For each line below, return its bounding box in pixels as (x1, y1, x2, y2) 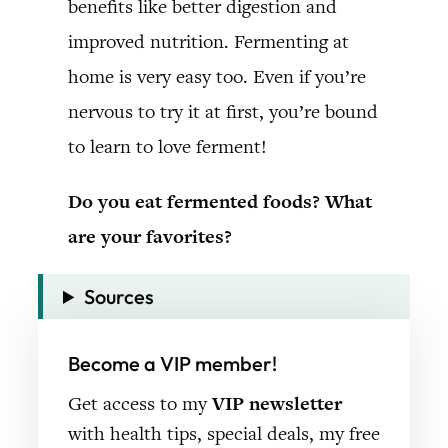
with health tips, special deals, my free (68, 420, 380, 446)
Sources (84, 283, 155, 309)
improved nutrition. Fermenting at (68, 28, 349, 54)
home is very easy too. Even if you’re (68, 63, 366, 89)
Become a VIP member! (68, 350, 277, 376)
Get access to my (68, 390, 212, 416)
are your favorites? (68, 223, 232, 249)
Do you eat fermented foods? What (68, 188, 372, 214)
